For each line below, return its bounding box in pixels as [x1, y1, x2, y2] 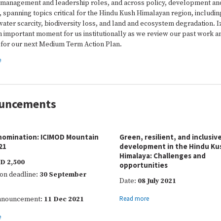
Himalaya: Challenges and [119, 151, 206, 160]
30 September [39, 170, 87, 179]
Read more [119, 194, 149, 203]
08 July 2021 [136, 177, 176, 185]
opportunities [119, 160, 168, 170]
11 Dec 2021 [44, 195, 84, 204]
